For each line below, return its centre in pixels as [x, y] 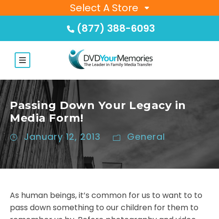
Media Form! [47, 118]
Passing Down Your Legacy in [98, 106]
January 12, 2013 [62, 137]
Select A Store [104, 8]
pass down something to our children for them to [104, 208]
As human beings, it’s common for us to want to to [106, 196]
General [146, 137]
